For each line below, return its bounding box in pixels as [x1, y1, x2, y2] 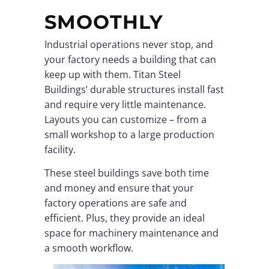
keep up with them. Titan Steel [44, 67, 181, 81]
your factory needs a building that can [44, 52, 216, 66]
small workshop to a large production [44, 127, 214, 141]
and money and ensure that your [44, 181, 194, 195]
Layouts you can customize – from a [44, 112, 207, 126]
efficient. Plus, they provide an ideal [44, 211, 205, 225]
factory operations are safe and [44, 196, 187, 210]
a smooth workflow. [44, 241, 133, 255]
